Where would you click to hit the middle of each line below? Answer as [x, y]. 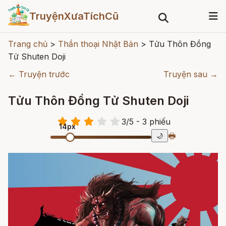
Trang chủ [28, 44]
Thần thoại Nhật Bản [98, 44]
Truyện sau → [191, 74]
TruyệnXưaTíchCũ [74, 16]
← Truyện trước [39, 74]
